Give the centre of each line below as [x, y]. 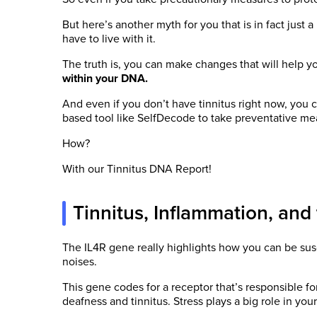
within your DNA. [105, 79]
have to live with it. [109, 39]
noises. [80, 262]
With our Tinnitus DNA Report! [137, 169]
